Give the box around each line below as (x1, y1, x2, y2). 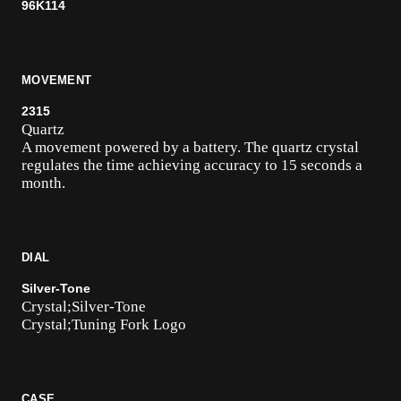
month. (21, 175, 65, 192)
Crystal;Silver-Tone (21, 298, 146, 315)
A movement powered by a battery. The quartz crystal (21, 139, 359, 156)
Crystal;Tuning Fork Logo (21, 316, 186, 333)
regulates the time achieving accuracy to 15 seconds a (21, 157, 363, 174)
